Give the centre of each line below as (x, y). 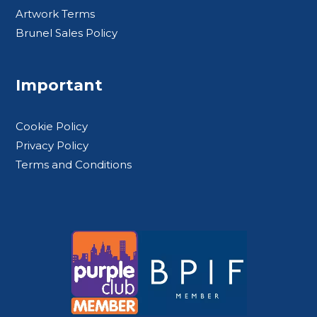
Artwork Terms (56, 14)
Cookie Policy (52, 126)
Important (59, 85)
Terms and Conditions (74, 165)
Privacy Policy (52, 145)
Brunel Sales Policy (67, 33)
